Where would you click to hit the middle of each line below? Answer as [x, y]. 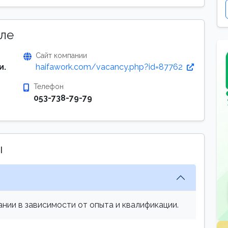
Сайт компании [61, 55]
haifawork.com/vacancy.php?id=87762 [110, 67]
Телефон [49, 87]
